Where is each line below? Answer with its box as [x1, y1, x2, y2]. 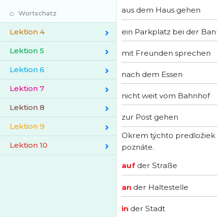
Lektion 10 [10, 140, 47, 150]
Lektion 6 [10, 65, 45, 74]
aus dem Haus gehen [122, 5, 201, 15]
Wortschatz [18, 9, 57, 17]
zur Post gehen [122, 112, 178, 122]
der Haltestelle [131, 182, 188, 192]
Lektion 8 [10, 103, 45, 112]
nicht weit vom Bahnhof [122, 91, 210, 101]
